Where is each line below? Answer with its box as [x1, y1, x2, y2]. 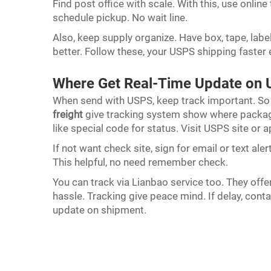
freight [53, 108, 83, 120]
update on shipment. [53, 204, 149, 216]
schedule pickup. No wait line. [53, 11, 190, 24]
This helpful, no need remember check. [53, 156, 230, 168]
